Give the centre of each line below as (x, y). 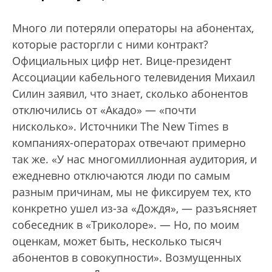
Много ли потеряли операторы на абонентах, (133, 28)
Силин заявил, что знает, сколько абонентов (130, 93)
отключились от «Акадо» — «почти (104, 110)
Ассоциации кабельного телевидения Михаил (134, 77)
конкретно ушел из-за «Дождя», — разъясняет (134, 208)
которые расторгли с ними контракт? (110, 44)
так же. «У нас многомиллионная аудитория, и (134, 159)
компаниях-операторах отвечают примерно (129, 142)
